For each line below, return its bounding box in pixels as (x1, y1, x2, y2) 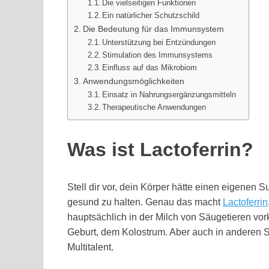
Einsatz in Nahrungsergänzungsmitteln (102, 90, 237, 100)
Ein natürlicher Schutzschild (102, 11, 200, 20)
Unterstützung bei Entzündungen (102, 38, 216, 47)
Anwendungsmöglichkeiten (82, 76, 187, 86)
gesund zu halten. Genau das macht (67, 196, 223, 207)
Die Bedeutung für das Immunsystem (82, 24, 224, 34)
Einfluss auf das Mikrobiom (102, 63, 198, 73)
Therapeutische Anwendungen (102, 103, 207, 112)
